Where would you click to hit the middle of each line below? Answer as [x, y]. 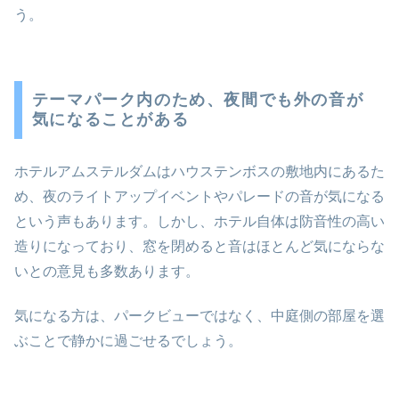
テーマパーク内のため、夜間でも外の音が [198, 100]
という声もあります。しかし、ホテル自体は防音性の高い [199, 221]
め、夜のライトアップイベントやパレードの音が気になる [199, 196]
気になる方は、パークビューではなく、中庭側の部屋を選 [199, 316]
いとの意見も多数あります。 [107, 271]
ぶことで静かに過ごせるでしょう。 [128, 341]
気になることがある [110, 120]
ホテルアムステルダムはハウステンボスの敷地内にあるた [199, 171]
